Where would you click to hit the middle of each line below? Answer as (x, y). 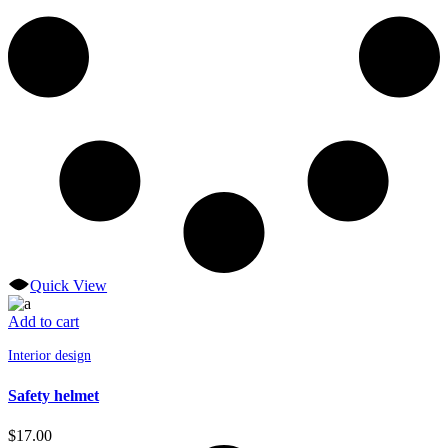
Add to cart (43, 322)
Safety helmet (53, 396)
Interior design (49, 356)
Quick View (69, 286)
